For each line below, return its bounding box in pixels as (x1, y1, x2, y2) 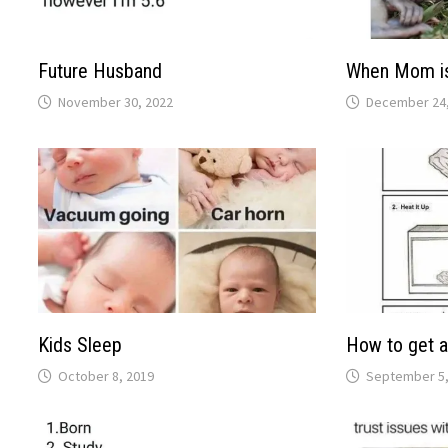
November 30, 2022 (58, 92, 174, 111)
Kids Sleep (38, 332, 123, 357)
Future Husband (38, 58, 163, 83)
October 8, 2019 (58, 366, 155, 385)
